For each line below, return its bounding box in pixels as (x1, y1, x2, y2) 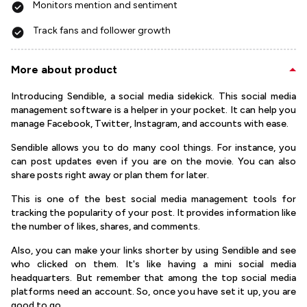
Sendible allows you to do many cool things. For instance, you (11, 142, 296, 153)
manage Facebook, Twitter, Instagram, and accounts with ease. (11, 118, 288, 130)
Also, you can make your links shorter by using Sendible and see (11, 245, 296, 256)
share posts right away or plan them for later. (11, 169, 209, 181)
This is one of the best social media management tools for (11, 193, 296, 205)
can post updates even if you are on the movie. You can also (11, 156, 296, 167)
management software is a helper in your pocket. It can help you (11, 104, 296, 116)
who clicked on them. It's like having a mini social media (11, 258, 296, 270)
